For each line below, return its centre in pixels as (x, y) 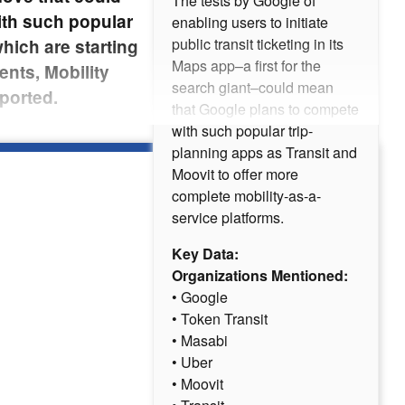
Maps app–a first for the (246, 66)
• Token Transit (220, 319)
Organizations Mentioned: (260, 276)
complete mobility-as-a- (246, 196)
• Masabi (200, 341)
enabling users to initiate (250, 23)
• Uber (192, 363)
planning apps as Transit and (264, 153)
